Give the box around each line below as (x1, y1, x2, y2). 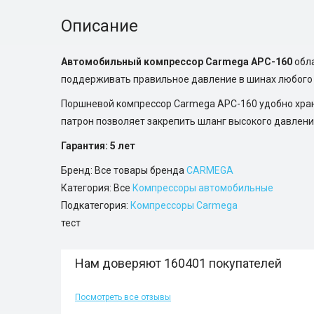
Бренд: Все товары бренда (61, 165, 186, 176)
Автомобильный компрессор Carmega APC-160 (61, 56, 292, 67)
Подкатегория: (61, 200, 130, 211)
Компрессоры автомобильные (132, 182, 273, 193)
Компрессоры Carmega (130, 200, 238, 211)
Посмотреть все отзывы (75, 292, 171, 302)
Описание (61, 16, 138, 36)
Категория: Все (61, 182, 132, 193)
